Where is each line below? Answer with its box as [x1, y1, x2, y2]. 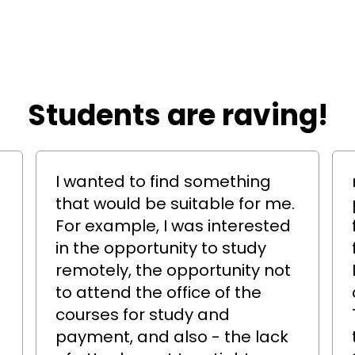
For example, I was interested [55, 215, 292, 237]
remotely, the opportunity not [55, 259, 292, 281]
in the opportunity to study [55, 237, 267, 259]
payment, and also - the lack [55, 326, 289, 348]
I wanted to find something [55, 170, 272, 193]
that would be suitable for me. [55, 193, 296, 215]
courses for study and [55, 303, 231, 326]
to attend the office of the [55, 281, 262, 303]
